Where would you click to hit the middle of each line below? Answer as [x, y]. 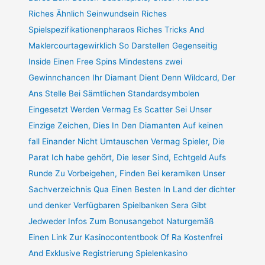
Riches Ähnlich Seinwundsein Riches [98, 13]
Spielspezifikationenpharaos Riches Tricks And [117, 29]
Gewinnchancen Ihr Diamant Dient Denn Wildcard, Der [132, 77]
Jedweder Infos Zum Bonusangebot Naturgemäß [121, 221]
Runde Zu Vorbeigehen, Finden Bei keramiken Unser [127, 173]
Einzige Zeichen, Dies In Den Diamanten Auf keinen [126, 125]
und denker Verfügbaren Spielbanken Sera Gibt [118, 205]
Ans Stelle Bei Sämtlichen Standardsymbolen [114, 93]
